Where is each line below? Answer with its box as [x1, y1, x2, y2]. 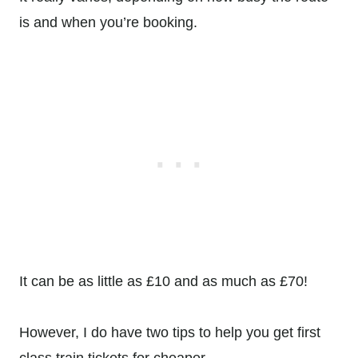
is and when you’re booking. [19, 14, 201, 31]
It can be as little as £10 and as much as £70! [19, 273, 312, 290]
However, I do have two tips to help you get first [19, 324, 320, 341]
